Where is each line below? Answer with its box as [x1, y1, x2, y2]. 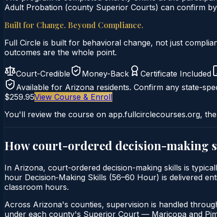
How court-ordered [4, 137, 115, 153]
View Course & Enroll [34, 92, 112, 102]
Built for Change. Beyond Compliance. [4, 19, 143, 30]
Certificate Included [140, 68, 211, 78]
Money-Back [82, 68, 129, 78]
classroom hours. [4, 182, 69, 192]
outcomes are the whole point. [4, 47, 117, 57]
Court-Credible [16, 68, 70, 78]
